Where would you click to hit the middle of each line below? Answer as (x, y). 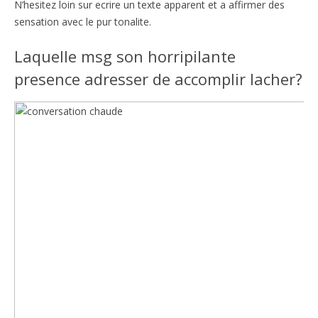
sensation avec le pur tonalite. (83, 21)
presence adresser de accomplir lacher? (158, 78)
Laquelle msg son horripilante (125, 56)
